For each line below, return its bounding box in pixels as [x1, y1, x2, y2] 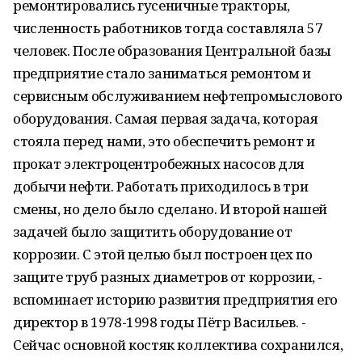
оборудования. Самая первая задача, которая [13, 109, 318, 128]
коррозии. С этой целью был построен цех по [13, 245, 313, 263]
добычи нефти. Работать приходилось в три [13, 177, 309, 196]
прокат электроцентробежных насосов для [13, 154, 305, 173]
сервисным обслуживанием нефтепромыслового [13, 86, 343, 105]
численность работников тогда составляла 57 [13, 19, 323, 37]
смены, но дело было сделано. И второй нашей [13, 200, 327, 218]
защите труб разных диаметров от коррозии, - [13, 267, 322, 286]
